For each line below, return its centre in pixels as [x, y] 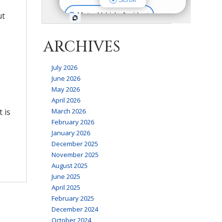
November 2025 [75, 154]
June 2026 [66, 78]
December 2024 [75, 209]
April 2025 [66, 187]
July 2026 [64, 67]
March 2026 [68, 111]
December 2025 [75, 143]
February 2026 [73, 122]
